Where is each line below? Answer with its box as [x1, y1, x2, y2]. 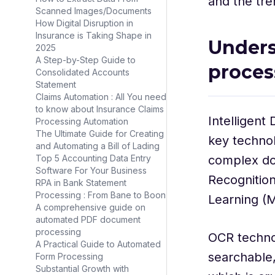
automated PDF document [36, 214, 141, 225]
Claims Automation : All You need [36, 91, 166, 102]
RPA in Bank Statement [36, 177, 126, 188]
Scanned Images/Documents [36, 6, 152, 16]
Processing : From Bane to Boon [36, 190, 166, 200]
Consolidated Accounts [36, 67, 130, 77]
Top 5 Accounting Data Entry [36, 153, 151, 163]
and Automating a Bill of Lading [36, 141, 160, 151]
